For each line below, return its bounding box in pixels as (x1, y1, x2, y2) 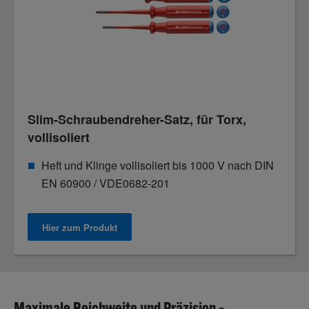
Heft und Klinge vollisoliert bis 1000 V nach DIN (41, 157, 274, 173)
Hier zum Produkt (42, 220, 117, 234)
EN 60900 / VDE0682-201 (41, 175, 170, 191)
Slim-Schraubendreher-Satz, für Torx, (28, 110, 246, 128)
